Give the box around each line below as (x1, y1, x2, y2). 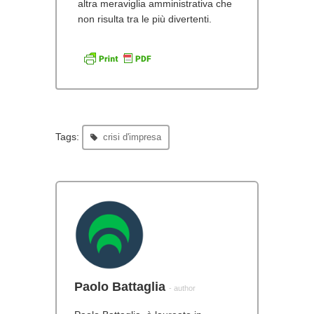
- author (169, 283, 196, 292)
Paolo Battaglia (74, 279, 165, 294)
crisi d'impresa (103, 131, 161, 142)
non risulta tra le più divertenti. (78, 13, 212, 25)
